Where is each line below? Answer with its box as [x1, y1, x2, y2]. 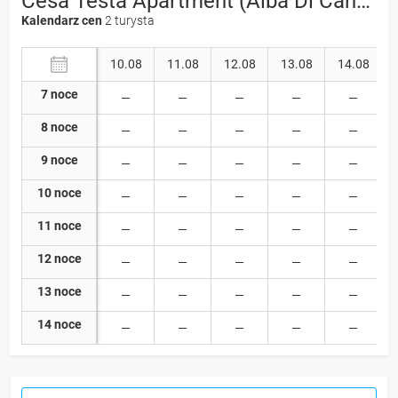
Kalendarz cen [21, 12, 105, 28]
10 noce [36, 185, 82, 200]
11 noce [36, 218, 82, 233]
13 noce [36, 283, 82, 298]
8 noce [40, 119, 78, 134]
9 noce [40, 152, 78, 167]
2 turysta [105, 12, 155, 28]
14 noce [36, 316, 82, 331]
